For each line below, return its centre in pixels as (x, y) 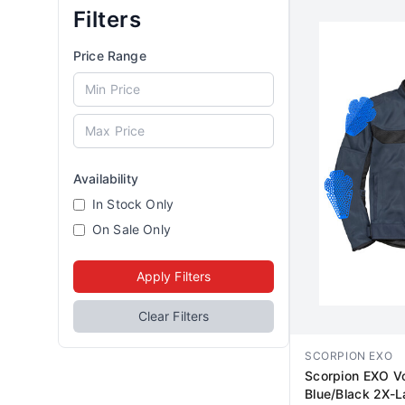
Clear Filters (174, 316)
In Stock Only (133, 204)
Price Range (110, 56)
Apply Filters (174, 276)
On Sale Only (132, 229)
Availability (106, 179)
